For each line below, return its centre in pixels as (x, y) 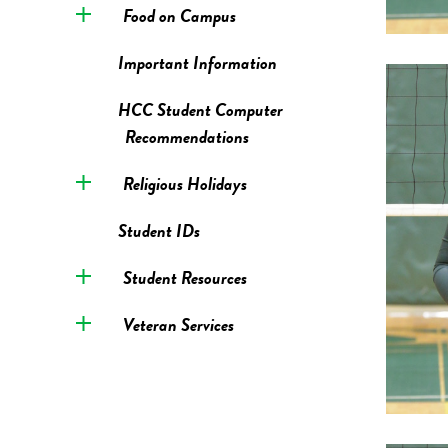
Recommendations (186, 136)
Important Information (197, 62)
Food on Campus (179, 15)
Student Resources (184, 277)
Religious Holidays (184, 183)
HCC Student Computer (200, 109)
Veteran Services (178, 324)
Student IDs (158, 230)
